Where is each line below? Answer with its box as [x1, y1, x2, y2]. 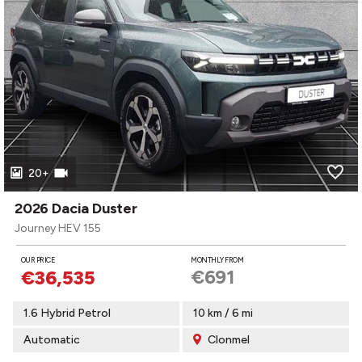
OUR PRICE [21, 255, 55, 264]
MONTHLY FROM [191, 255, 244, 264]
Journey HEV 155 [15, 221, 101, 235]
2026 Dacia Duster [15, 200, 137, 217]
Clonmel [205, 333, 250, 347]
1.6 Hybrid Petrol [23, 306, 111, 320]
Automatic [23, 333, 80, 347]
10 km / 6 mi [193, 306, 253, 320]
